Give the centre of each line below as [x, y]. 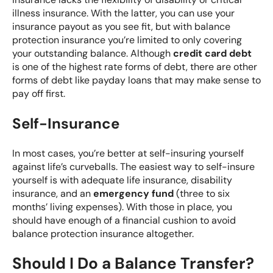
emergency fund [133, 193]
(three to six [202, 193]
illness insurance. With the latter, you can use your [123, 13]
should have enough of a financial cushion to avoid [124, 220]
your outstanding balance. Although [93, 53]
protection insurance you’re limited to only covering [127, 40]
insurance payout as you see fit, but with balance [121, 26]
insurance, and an [53, 193]
